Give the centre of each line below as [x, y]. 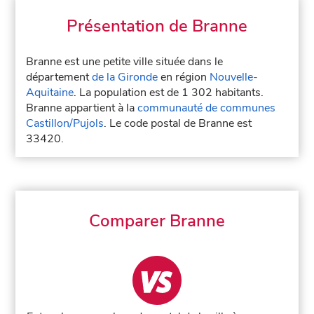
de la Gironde [125, 77]
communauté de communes [207, 108]
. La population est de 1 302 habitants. [169, 93]
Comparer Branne [157, 221]
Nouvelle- [234, 77]
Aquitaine [50, 93]
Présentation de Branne [157, 26]
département [59, 77]
